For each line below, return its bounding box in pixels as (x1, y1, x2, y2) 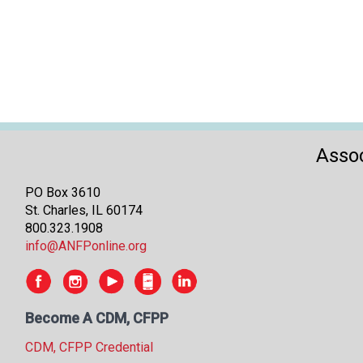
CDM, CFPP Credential (25, 340, 153, 355)
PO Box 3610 (25, 185, 100, 200)
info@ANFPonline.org (25, 238, 147, 254)
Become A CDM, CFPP (25, 310, 169, 327)
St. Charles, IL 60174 (25, 203, 143, 218)
